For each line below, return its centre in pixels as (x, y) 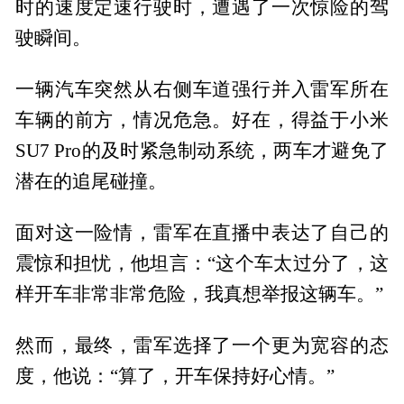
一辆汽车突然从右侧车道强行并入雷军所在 (202, 90)
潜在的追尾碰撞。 (92, 182)
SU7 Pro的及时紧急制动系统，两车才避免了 (202, 151)
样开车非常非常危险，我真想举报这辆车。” (200, 294)
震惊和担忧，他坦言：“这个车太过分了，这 (202, 264)
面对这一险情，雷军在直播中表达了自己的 (202, 233)
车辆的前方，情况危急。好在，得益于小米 (202, 120)
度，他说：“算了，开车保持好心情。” (175, 376)
